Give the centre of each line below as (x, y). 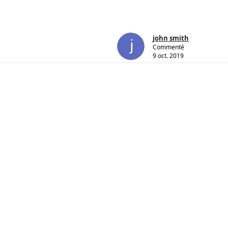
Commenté (168, 47)
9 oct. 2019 (168, 56)
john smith (171, 38)
